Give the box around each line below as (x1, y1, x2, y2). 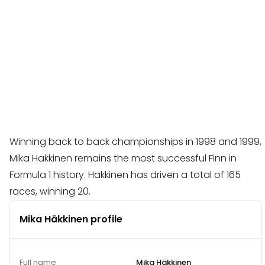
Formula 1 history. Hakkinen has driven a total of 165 (9, 168, 241, 182)
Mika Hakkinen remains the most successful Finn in (9, 151, 237, 166)
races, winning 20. (9, 185, 91, 199)
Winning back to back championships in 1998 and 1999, (9, 135, 261, 149)
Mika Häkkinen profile (20, 212, 122, 227)
